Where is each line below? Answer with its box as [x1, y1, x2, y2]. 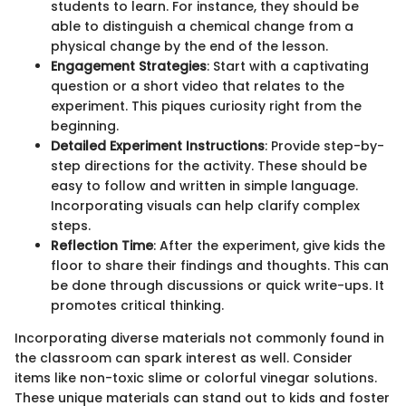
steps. [51, 217, 91, 236]
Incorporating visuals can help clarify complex [51, 197, 360, 216]
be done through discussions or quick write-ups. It [51, 276, 384, 295]
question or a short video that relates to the [51, 77, 344, 96]
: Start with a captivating [207, 57, 369, 76]
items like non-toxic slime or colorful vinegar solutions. [14, 369, 377, 388]
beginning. [51, 117, 119, 136]
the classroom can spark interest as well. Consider [14, 349, 353, 368]
